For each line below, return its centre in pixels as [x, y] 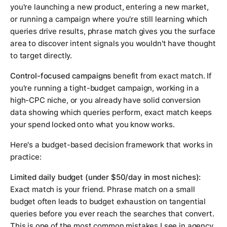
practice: [26, 157]
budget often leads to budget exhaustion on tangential [108, 202]
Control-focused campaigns [61, 76]
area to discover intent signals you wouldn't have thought [113, 44]
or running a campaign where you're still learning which [109, 19]
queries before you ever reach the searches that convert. [112, 214]
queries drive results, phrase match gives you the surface [113, 31]
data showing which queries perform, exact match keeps [111, 112]
